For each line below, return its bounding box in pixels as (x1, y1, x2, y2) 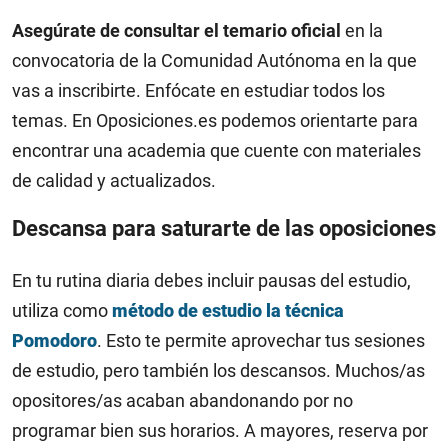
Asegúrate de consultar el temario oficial (12, 19, 341, 41)
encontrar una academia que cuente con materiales (12, 139, 421, 161)
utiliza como (12, 299, 112, 321)
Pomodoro (12, 329, 97, 351)
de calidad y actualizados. (12, 169, 216, 191)
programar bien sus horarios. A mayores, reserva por (12, 419, 428, 441)
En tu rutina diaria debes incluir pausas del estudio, (12, 269, 411, 291)
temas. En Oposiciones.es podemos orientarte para (12, 109, 418, 131)
